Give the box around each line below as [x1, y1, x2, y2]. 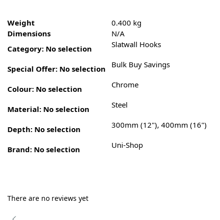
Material [7, 104, 39, 114]
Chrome [111, 80, 138, 90]
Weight [7, 18, 35, 28]
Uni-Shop [111, 140, 143, 150]
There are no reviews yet [7, 193, 88, 203]
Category [7, 44, 42, 54]
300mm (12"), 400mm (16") [111, 120, 207, 130]
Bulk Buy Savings [111, 59, 170, 70]
